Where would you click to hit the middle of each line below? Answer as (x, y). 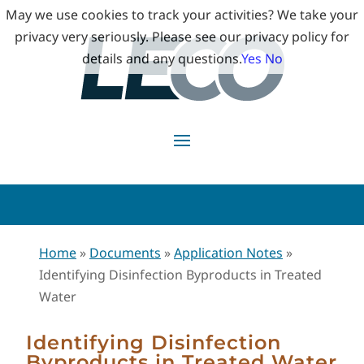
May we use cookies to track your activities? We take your (182, 15)
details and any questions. (161, 58)
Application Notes (228, 253)
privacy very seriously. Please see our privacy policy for (182, 37)
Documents (125, 253)
